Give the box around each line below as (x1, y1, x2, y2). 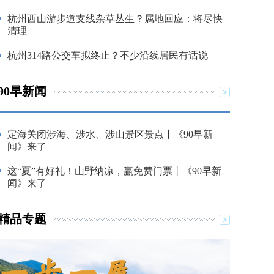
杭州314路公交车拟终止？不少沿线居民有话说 (7, 50, 208, 61)
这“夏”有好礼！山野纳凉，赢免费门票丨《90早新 (7, 165, 221, 176)
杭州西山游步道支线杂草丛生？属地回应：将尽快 (7, 13, 223, 24)
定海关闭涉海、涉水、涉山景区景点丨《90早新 (7, 128, 213, 139)
